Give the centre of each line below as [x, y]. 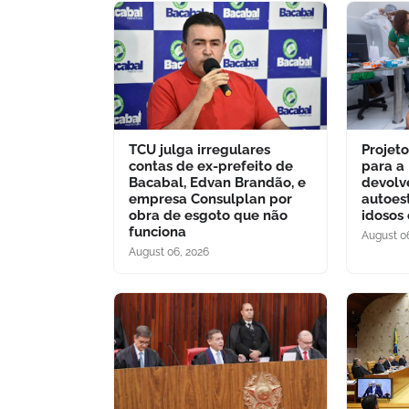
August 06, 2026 [169, 252]
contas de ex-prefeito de [211, 166]
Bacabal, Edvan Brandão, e [217, 182]
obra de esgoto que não [208, 215]
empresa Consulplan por [210, 199]
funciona [157, 231]
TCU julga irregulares [199, 149]
